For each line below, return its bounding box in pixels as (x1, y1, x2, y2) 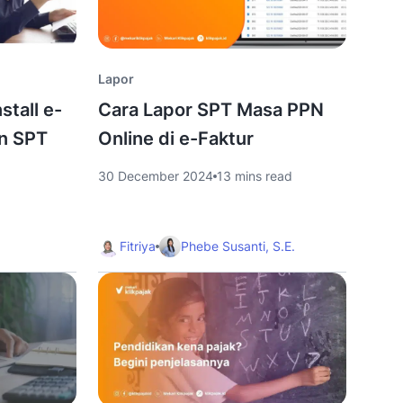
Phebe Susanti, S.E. (180, 238, 295, 254)
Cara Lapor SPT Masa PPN (97, 99, 324, 121)
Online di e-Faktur (97, 128, 254, 149)
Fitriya (119, 238, 156, 254)
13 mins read (216, 168, 292, 184)
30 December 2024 (97, 168, 213, 184)
